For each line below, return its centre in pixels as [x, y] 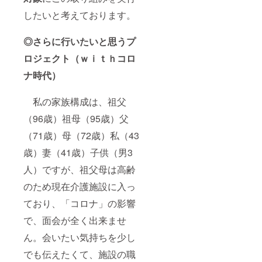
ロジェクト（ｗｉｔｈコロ [80, 58]
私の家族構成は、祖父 [75, 101]
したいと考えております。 [81, 15]
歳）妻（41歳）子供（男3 [78, 152]
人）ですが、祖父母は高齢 [80, 169]
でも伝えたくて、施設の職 [80, 254]
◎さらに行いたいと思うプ [80, 41]
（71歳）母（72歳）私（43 [81, 135]
